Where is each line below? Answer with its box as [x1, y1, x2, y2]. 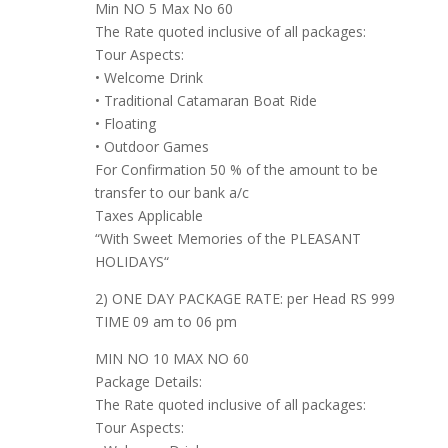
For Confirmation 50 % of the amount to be [94, 160, 378, 180]
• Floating [94, 114, 156, 134]
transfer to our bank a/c [94, 183, 249, 203]
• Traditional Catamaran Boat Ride [94, 91, 317, 111]
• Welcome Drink [94, 68, 203, 88]
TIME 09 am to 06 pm [94, 312, 237, 332]
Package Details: [94, 372, 202, 392]
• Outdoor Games [94, 137, 209, 157]
